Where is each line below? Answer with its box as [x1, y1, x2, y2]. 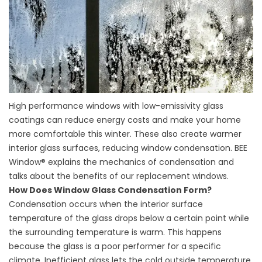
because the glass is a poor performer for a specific [9, 240, 221, 253]
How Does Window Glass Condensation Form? [9, 184, 212, 196]
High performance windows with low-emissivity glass [9, 100, 223, 112]
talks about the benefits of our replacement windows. [9, 170, 229, 182]
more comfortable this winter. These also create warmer [9, 128, 242, 140]
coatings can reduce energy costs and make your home [9, 114, 241, 126]
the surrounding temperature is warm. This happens [9, 226, 222, 239]
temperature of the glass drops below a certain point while [9, 212, 249, 225]
